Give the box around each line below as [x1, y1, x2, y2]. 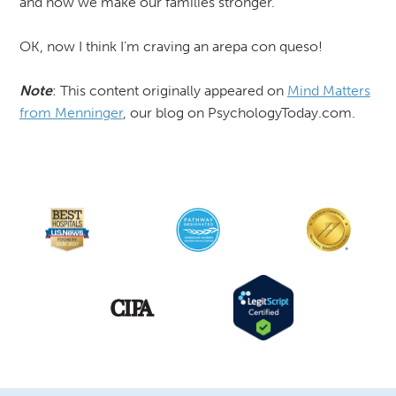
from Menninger [19, 103, 123, 121]
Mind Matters [286, 81, 370, 99]
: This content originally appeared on [51, 81, 287, 99]
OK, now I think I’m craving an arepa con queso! [19, 37, 323, 55]
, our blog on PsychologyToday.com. [122, 103, 355, 121]
